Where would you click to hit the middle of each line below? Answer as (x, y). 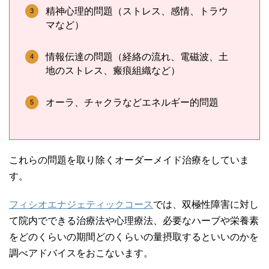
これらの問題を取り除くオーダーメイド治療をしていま (129, 160)
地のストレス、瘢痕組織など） (113, 70)
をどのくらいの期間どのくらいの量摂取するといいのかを (134, 237)
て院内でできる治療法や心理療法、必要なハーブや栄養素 (134, 220)
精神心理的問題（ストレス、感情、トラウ (137, 11)
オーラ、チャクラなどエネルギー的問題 (132, 102)
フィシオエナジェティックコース (81, 204)
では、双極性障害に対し (206, 204)
